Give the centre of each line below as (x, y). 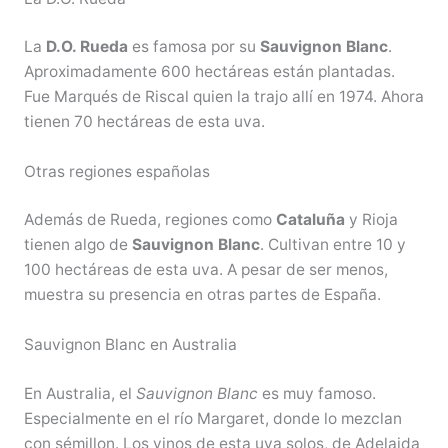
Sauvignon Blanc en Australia (130, 345)
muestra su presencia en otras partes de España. (202, 295)
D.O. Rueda (86, 47)
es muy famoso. (316, 393)
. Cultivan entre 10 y (332, 245)
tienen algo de (77, 245)
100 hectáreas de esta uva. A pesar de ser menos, (205, 270)
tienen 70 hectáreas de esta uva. (144, 122)
